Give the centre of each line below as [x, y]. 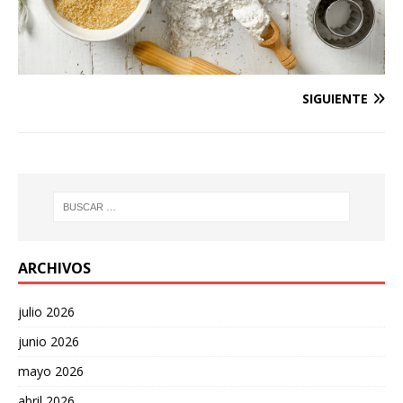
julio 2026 [46, 311]
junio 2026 [49, 341]
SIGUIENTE [335, 99]
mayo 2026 [51, 371]
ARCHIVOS [54, 268]
